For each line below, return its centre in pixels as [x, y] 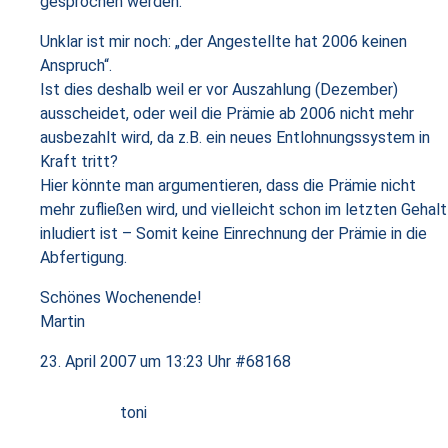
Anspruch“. [76, 65]
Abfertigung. [83, 257]
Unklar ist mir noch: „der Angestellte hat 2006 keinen [223, 41]
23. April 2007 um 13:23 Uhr [135, 361]
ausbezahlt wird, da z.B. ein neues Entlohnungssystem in [235, 137]
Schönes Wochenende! [121, 297]
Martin [62, 321]
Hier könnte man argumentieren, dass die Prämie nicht [228, 185]
